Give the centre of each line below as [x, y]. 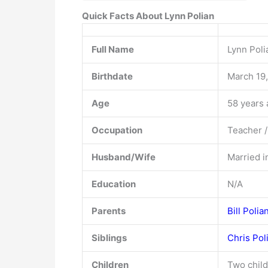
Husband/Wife [124, 157]
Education [114, 184]
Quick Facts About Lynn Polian [148, 16]
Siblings [109, 237]
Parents [109, 211]
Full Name [113, 49]
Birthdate [112, 76]
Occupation [117, 130]
